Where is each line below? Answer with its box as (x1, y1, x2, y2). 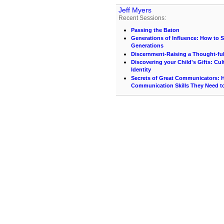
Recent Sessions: (118, 14, 166, 21)
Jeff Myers (118, 6, 151, 14)
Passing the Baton (131, 27, 179, 33)
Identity (131, 66, 151, 73)
